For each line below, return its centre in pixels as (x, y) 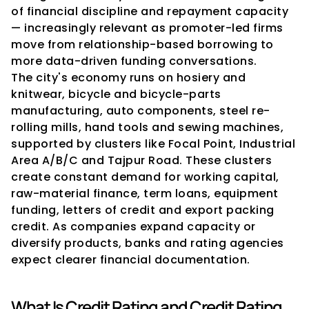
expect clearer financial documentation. (131, 260)
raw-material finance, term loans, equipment (145, 193)
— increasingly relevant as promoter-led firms (147, 28)
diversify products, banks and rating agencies (148, 243)
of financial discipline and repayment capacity (150, 11)
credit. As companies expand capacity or (133, 227)
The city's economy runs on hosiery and (128, 78)
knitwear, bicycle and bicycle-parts (116, 94)
